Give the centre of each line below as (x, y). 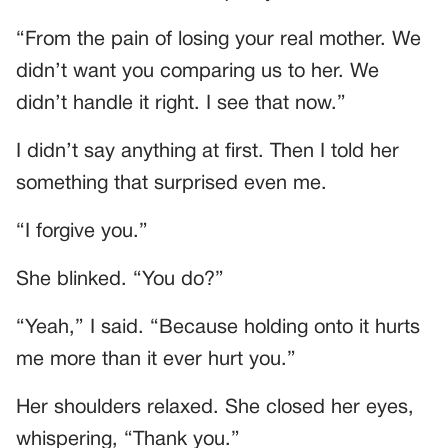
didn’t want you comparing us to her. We (197, 72)
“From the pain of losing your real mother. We (218, 40)
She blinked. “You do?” (120, 280)
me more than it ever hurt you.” (156, 360)
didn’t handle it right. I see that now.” (181, 104)
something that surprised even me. (171, 184)
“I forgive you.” (82, 232)
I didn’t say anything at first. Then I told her (207, 152)
